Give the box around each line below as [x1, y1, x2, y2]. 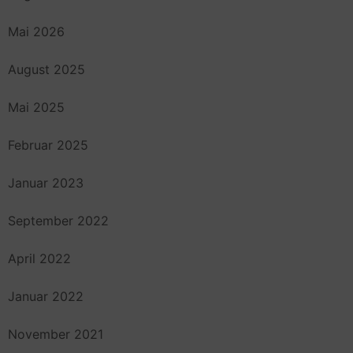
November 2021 [8, 326, 103, 343]
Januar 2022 [8, 288, 84, 305]
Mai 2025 [8, 99, 65, 116]
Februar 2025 [8, 137, 88, 154]
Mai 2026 [8, 24, 65, 40]
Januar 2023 [8, 175, 84, 191]
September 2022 [8, 213, 109, 229]
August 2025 [8, 61, 85, 78]
